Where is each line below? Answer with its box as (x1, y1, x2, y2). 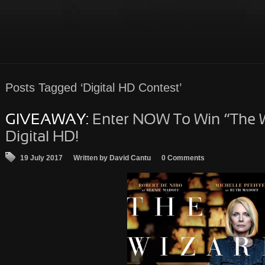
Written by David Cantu (73, 154, 151, 162)
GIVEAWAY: (5, 113, 89, 128)
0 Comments (161, 154, 205, 162)
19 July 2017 (20, 154, 63, 162)
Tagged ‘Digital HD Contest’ (35, 81, 182, 94)
